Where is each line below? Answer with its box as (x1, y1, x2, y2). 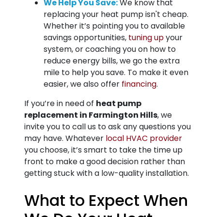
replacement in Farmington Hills (24, 109, 157, 121)
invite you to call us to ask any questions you (24, 121, 191, 132)
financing (122, 78, 156, 90)
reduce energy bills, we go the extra (44, 55, 180, 66)
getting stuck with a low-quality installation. (24, 168, 189, 179)
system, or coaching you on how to (44, 44, 176, 55)
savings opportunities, (44, 32, 128, 43)
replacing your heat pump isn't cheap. (44, 9, 188, 20)
